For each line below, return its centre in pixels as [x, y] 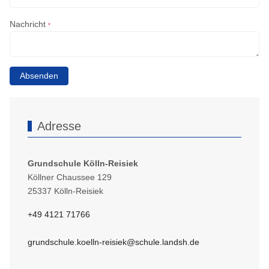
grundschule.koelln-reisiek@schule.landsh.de [114, 242]
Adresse [59, 126]
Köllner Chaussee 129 [70, 177]
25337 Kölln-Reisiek [66, 191]
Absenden [39, 76]
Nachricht [29, 24]
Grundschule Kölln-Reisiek [83, 164]
